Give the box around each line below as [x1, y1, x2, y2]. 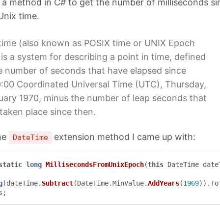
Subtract [42, 179, 73, 188]
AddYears [148, 179, 179, 188]
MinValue [112, 179, 144, 188]
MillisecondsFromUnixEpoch [46, 161, 144, 169]
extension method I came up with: [52, 132, 196, 142]
